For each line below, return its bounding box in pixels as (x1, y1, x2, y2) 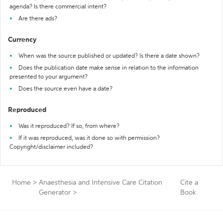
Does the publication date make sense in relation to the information (18, 65, 199, 71)
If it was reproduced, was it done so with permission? (18, 135, 160, 141)
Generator (39, 189, 71, 196)
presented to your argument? (9, 74, 88, 80)
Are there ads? (18, 16, 57, 22)
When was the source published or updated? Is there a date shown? (18, 53, 200, 59)
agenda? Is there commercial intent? (9, 4, 107, 10)
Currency (8, 36, 37, 43)
